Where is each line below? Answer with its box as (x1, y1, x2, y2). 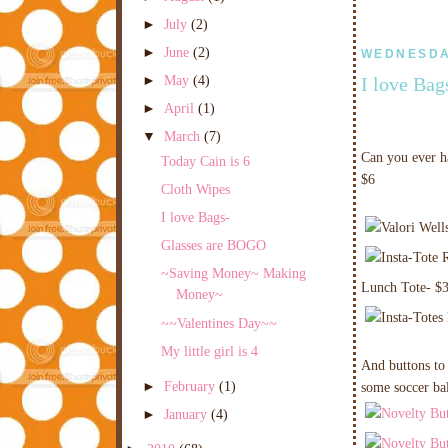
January (164, 406, 212, 422)
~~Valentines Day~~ (160, 314, 277, 331)
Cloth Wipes (160, 181, 230, 197)
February (164, 377, 220, 394)
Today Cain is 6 (160, 152, 250, 169)
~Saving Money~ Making (160, 265, 306, 282)
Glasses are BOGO (160, 237, 266, 254)
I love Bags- (160, 209, 230, 226)
